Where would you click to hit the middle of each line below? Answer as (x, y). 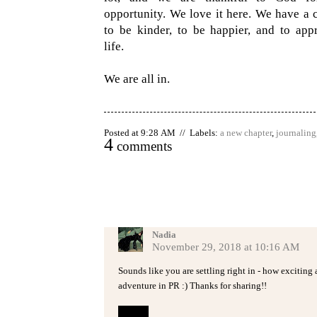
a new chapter (246, 133)
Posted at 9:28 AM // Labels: (162, 133)
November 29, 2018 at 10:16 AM (226, 247)
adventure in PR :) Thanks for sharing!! (192, 286)
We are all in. (137, 79)
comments (143, 146)
